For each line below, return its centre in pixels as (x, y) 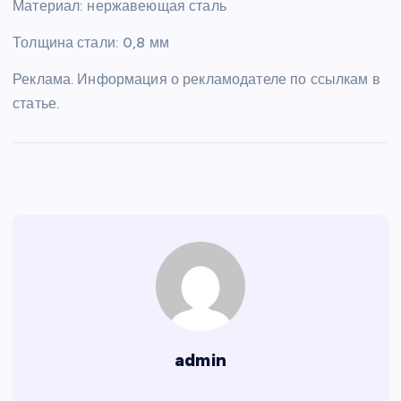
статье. (36, 103)
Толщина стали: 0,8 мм (91, 42)
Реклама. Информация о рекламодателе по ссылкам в (196, 79)
